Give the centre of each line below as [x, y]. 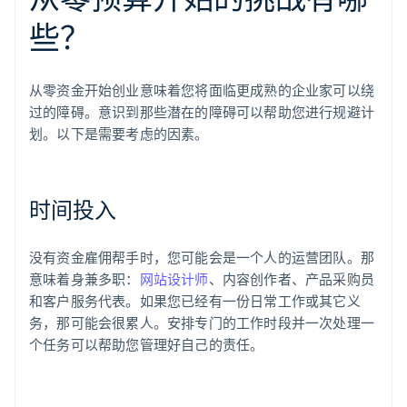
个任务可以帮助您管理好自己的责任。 [147, 345]
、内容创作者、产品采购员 [292, 279]
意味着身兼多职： [84, 279]
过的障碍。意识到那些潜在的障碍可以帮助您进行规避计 [202, 112]
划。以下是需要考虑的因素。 [119, 134]
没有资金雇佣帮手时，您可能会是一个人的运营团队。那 [202, 258]
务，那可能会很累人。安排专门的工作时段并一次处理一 [202, 323]
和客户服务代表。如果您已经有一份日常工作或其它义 [195, 301]
